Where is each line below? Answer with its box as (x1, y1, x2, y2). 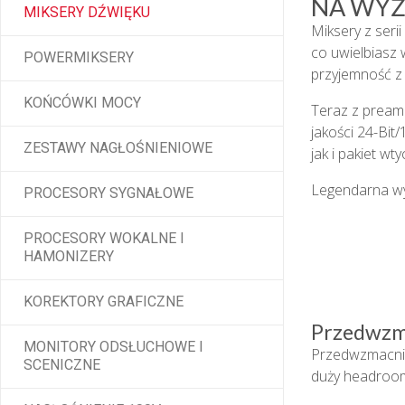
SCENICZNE (24, 356, 100, 374)
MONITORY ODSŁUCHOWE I (24, 338, 203, 356)
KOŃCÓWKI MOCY (24, 94, 141, 112)
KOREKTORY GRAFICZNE (24, 293, 184, 311)
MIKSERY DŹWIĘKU (24, 4, 150, 22)
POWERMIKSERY (24, 49, 134, 67)
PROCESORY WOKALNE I (24, 230, 184, 248)
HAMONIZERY (24, 248, 114, 266)
